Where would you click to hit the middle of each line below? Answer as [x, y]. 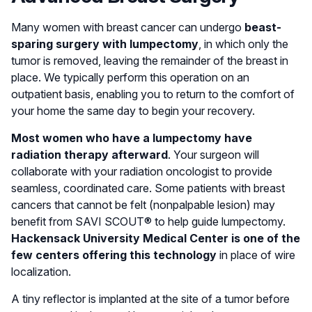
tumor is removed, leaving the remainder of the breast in [150, 60]
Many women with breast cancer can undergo [128, 27]
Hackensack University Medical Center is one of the [156, 238]
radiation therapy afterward [89, 154]
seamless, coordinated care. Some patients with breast [148, 188]
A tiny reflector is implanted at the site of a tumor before [150, 298]
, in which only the [243, 44]
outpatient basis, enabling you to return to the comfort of [153, 94]
